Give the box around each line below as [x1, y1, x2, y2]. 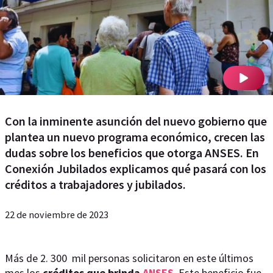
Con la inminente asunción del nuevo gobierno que [5, 113, 267, 129]
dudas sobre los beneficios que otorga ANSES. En [5, 145, 259, 160]
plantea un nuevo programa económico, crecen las [5, 129, 265, 144]
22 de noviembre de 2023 [5, 208, 108, 221]
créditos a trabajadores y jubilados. [5, 177, 186, 192]
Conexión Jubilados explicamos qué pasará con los [5, 161, 266, 176]
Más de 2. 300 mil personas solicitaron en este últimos [5, 251, 253, 265]
